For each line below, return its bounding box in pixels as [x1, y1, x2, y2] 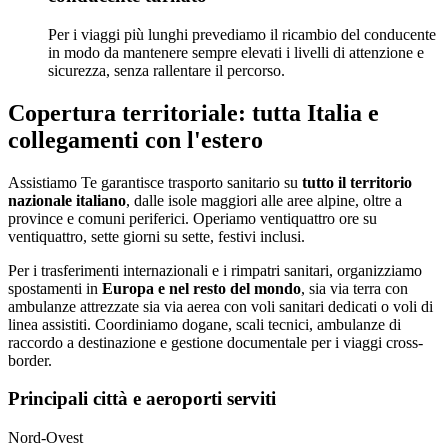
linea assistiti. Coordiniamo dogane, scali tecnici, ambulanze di [8, 315, 401, 333]
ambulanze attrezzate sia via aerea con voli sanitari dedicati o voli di [8, 297, 433, 315]
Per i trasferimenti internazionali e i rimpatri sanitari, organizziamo [8, 261, 422, 279]
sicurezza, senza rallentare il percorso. [48, 61, 285, 79]
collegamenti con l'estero [8, 126, 263, 153]
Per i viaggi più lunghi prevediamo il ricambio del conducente [48, 25, 436, 43]
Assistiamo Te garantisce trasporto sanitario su [8, 173, 298, 191]
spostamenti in [8, 279, 102, 297]
